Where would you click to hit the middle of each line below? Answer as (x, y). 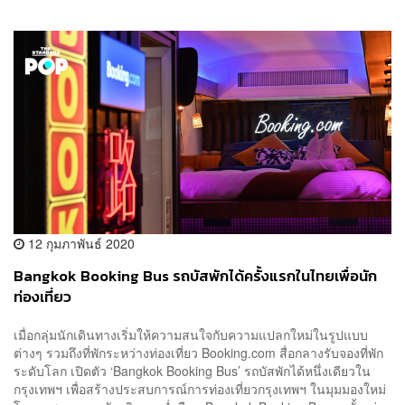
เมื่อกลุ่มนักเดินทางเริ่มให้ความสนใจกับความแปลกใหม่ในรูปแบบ (191, 334)
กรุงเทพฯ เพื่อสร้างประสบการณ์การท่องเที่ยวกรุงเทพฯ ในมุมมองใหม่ (200, 388)
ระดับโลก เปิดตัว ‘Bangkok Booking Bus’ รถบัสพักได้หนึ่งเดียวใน (192, 370)
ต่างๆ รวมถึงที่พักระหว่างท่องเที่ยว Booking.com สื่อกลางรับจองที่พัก (198, 352)
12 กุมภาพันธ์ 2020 (80, 243)
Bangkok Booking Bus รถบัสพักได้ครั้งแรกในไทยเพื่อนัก (195, 276)
